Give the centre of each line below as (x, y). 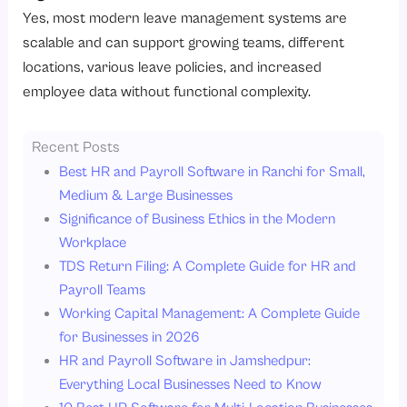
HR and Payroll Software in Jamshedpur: (185, 360)
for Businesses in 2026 (130, 336)
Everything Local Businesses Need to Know (191, 383)
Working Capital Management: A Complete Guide (210, 313)
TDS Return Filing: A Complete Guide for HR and (208, 265)
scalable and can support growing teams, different (184, 43)
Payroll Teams (103, 289)
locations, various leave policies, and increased (173, 67)
